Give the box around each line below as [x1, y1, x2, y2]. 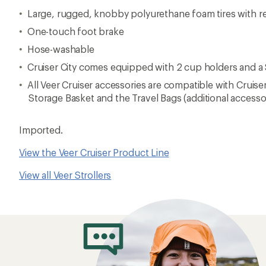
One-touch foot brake [27, 26, 124, 37]
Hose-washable [27, 43, 94, 55]
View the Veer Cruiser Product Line [19, 147, 169, 158]
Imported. [19, 124, 63, 135]
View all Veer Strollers [19, 169, 112, 180]
